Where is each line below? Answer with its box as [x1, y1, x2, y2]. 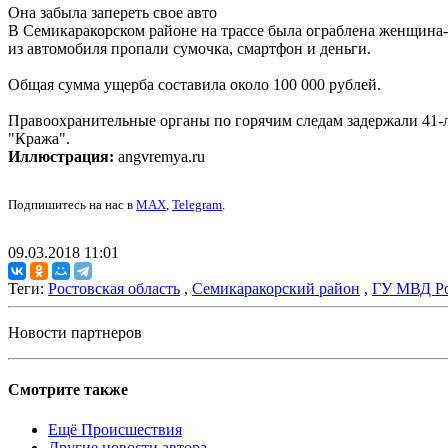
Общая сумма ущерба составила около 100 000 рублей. [8, 76, 381, 94]
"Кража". [8, 130, 70, 148]
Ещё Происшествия [48, 420, 182, 438]
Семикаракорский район [192, 280, 360, 298]
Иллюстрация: [8, 148, 114, 166]
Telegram [172, 197, 222, 213]
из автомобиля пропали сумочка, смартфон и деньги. [8, 40, 379, 58]
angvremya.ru [114, 148, 205, 166]
